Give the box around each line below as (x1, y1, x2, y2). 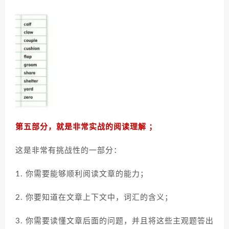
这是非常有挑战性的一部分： (15, 147, 124, 155)
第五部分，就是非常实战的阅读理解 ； (15, 123, 157, 131)
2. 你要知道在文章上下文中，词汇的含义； (15, 194, 173, 202)
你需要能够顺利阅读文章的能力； (26, 170, 151, 178)
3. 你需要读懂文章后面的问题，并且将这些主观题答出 (15, 217, 214, 225)
